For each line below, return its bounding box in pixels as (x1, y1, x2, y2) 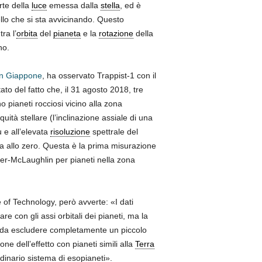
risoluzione (50, 126, 90, 136)
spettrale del (89, 126, 138, 136)
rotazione (98, 28, 133, 38)
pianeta (53, 28, 81, 38)
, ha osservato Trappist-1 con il (42, 70, 156, 80)
